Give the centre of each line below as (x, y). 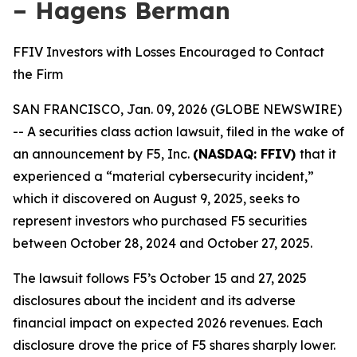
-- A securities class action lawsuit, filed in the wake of (178, 131)
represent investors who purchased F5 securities (160, 221)
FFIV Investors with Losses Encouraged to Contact (169, 52)
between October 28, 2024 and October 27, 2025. (163, 243)
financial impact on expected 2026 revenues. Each (168, 323)
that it (318, 154)
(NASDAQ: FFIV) (246, 154)
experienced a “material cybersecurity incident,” (163, 176)
